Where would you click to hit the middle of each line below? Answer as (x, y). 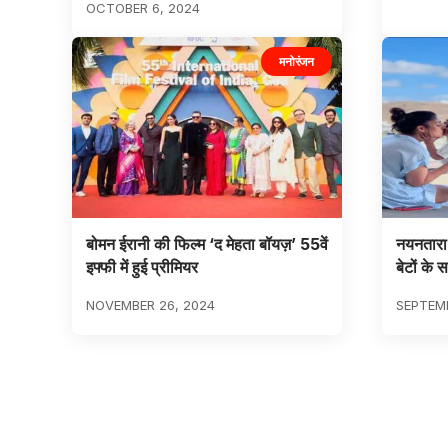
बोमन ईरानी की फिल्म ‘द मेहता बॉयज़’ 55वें (206, 244)
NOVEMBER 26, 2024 (150, 305)
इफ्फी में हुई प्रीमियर (141, 267)
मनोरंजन (296, 61)
